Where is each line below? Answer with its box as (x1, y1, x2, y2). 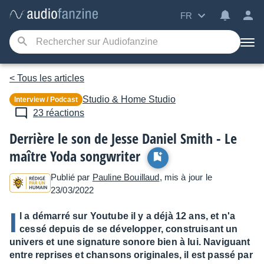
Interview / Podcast (16, 95, 78, 104)
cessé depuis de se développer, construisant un (19, 224, 238, 234)
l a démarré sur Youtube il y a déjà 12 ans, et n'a (19, 211, 236, 221)
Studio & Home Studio (82, 94, 176, 104)
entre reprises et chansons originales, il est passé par (9, 250, 253, 260)
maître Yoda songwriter (9, 146, 140, 166)
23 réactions (33, 108, 84, 118)
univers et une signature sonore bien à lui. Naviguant (9, 237, 250, 247)
